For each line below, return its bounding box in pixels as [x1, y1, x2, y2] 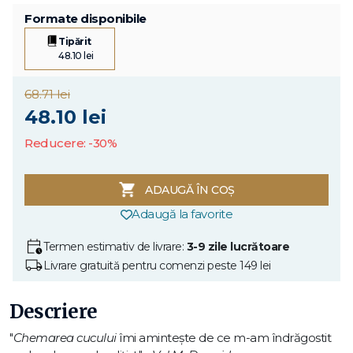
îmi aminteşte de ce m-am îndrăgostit [116, 330, 331, 346]
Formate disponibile [24, 11, 147, 27]
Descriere [9, 299, 98, 325]
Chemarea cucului [13, 330, 117, 346]
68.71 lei [24, 87, 70, 102]
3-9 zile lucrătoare [186, 239, 289, 254]
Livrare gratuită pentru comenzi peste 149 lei [43, 258, 271, 273]
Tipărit [58, 35, 91, 48]
